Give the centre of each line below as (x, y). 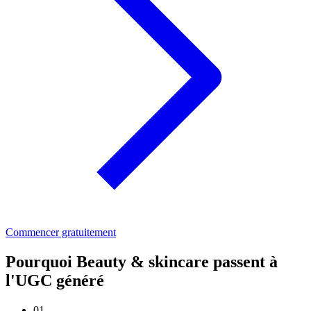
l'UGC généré (55, 281)
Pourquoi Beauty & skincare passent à (142, 262)
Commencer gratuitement (61, 233)
